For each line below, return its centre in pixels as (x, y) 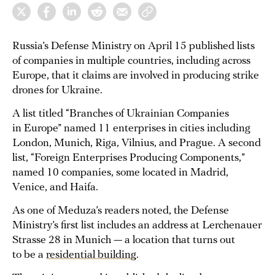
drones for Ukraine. (57, 91)
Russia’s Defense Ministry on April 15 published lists (134, 46)
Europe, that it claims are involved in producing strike (136, 76)
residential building (91, 255)
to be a (29, 255)
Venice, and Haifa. (55, 188)
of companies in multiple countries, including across (131, 61)
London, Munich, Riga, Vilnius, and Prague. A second (137, 143)
